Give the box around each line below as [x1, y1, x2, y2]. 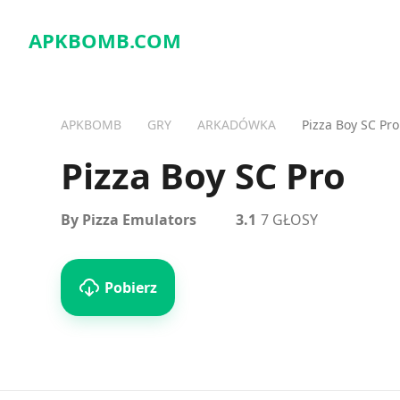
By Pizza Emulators [61, 210, 196, 229]
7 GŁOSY [260, 210, 318, 229]
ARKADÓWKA [197, 116, 276, 133]
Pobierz [104, 278, 157, 297]
